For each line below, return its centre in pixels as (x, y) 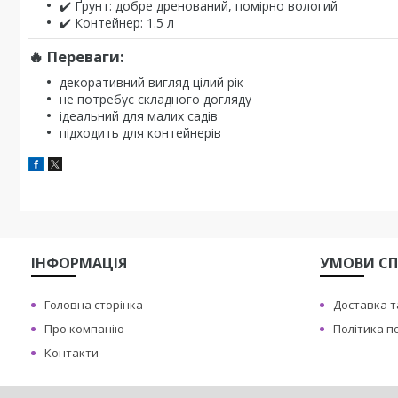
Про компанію (85, 329)
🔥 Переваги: (76, 56)
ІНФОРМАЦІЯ (80, 263)
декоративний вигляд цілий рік (151, 82)
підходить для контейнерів (140, 133)
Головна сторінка (94, 305)
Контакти (72, 353)
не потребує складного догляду (155, 99)
